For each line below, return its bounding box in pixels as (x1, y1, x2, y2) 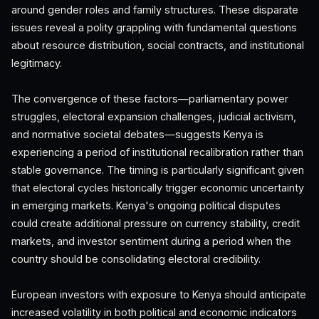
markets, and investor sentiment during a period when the (11, 235, 291, 247)
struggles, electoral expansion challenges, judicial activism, (11, 110, 296, 122)
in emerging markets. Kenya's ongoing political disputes (11, 199, 281, 211)
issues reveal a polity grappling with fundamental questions (11, 21, 297, 33)
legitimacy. (11, 57, 62, 69)
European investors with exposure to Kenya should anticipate (11, 288, 306, 300)
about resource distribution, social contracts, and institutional (11, 39, 304, 51)
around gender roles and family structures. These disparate (11, 4, 298, 16)
